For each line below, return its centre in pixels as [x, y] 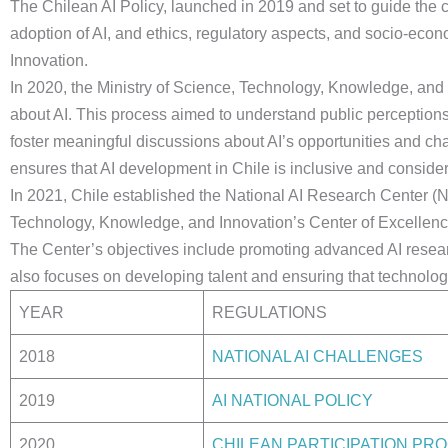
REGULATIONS [269, 312]
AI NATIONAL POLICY [292, 400]
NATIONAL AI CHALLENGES [317, 356]
